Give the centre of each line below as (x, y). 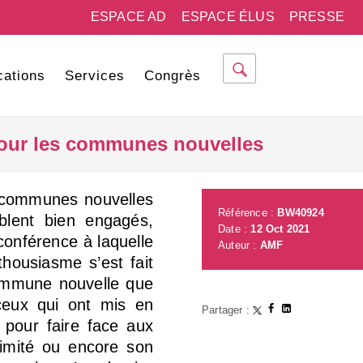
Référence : (248, 213)
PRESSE (316, 17)
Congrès (172, 76)
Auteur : (239, 245)
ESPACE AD (128, 17)
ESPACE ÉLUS (228, 17)
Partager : (228, 310)
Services (94, 76)
